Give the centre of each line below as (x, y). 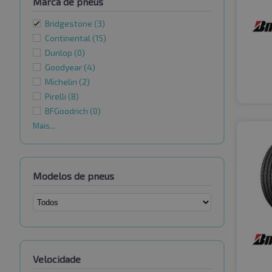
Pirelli (56, 97)
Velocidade (57, 259)
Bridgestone (70, 24)
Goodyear (64, 67)
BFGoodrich (67, 111)
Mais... (44, 126)
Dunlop (59, 53)
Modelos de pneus (73, 176)
